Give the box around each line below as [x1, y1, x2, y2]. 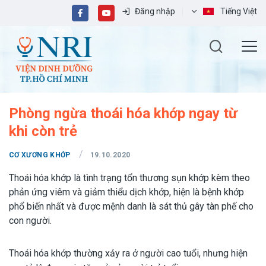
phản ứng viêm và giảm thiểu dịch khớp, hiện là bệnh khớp [9, 186, 244, 198]
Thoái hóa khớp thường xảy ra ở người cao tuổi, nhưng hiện [9, 248, 248, 259]
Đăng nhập [135, 7, 175, 16]
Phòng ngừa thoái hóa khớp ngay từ [9, 105, 237, 122]
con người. [9, 215, 52, 226]
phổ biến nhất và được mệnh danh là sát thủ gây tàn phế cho [9, 201, 254, 212]
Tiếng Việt [220, 7, 257, 16]
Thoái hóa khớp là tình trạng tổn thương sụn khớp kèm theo [9, 172, 250, 183]
